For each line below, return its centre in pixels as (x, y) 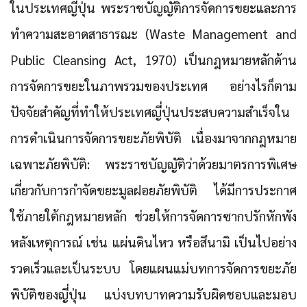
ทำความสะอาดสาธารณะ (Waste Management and (153, 34)
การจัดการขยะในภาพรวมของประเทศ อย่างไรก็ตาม (153, 86)
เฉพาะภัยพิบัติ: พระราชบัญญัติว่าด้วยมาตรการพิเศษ (153, 164)
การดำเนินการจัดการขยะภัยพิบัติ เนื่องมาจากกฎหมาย (153, 138)
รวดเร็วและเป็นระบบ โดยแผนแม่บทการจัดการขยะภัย (153, 268)
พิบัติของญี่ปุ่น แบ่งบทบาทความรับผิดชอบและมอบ (153, 294)
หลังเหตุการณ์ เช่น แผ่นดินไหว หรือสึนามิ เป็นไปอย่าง (153, 242)
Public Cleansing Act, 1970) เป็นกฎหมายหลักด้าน (153, 60)
